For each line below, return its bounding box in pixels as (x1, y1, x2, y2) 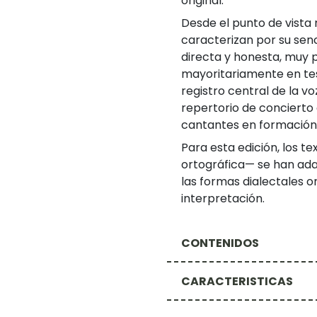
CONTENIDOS (181, 234, 259, 251)
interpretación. (181, 190, 265, 207)
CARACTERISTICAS (181, 272, 293, 289)
